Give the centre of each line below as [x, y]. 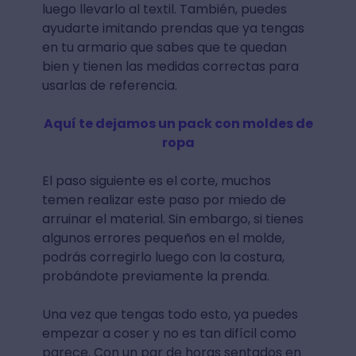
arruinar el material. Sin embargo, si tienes [172, 219]
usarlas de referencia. [109, 86]
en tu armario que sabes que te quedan [164, 48]
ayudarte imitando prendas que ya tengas [173, 29]
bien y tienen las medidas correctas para [170, 67]
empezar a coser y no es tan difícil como [169, 334]
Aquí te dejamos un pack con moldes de [178, 124]
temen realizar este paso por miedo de [164, 200]
